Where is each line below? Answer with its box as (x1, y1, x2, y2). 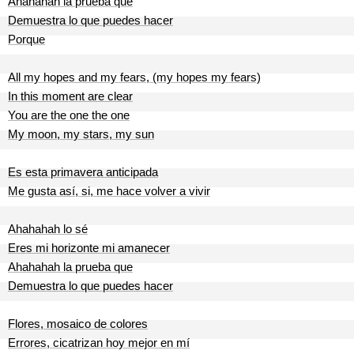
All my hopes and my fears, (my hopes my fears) (8, 70, 261, 84)
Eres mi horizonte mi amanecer (8, 241, 170, 254)
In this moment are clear (8, 89, 133, 103)
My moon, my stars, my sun (8, 127, 154, 141)
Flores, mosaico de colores (8, 317, 148, 330)
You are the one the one (8, 108, 130, 122)
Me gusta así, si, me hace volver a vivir (8, 184, 210, 198)
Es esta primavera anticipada (8, 165, 158, 179)
